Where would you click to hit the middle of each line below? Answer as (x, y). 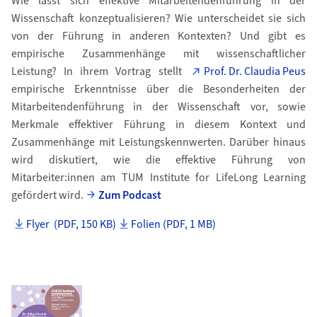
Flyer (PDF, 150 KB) (71, 224)
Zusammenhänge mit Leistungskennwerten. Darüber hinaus (158, 142)
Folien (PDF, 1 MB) (174, 224)
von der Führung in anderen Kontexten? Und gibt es (158, 36)
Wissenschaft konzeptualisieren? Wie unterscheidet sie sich (158, 18)
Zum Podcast (130, 195)
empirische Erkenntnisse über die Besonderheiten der (158, 89)
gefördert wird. (47, 195)
